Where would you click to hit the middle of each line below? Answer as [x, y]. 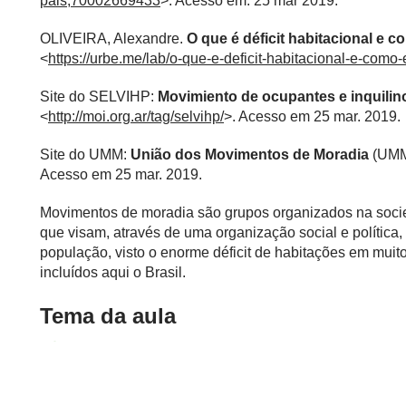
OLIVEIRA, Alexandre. [113, 38]
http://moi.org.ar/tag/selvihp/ [136, 116]
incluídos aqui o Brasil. [113, 272]
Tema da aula [108, 315]
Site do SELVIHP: [99, 96]
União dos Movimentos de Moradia [250, 154]
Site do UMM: [85, 154]
